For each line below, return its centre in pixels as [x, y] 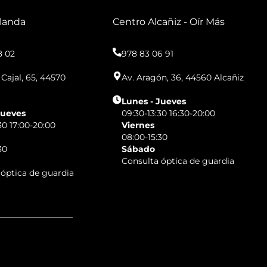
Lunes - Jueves [154, 102]
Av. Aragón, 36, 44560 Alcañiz [183, 78]
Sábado [139, 149]
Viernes [138, 125]
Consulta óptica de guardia [178, 161]
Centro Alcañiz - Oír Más [169, 22]
